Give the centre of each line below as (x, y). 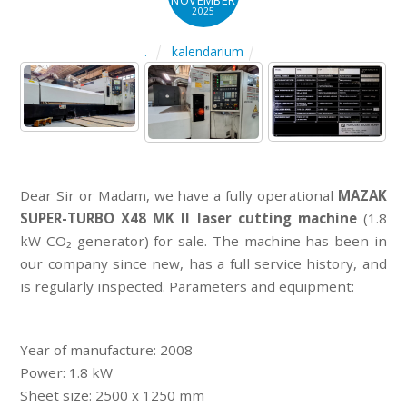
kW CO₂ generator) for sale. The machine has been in (203, 240)
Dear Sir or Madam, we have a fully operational (179, 195)
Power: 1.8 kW (67, 372)
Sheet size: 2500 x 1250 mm (113, 395)
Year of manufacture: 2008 (107, 349)
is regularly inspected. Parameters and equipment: (188, 286)
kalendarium (208, 51)
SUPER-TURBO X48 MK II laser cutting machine (189, 218)
